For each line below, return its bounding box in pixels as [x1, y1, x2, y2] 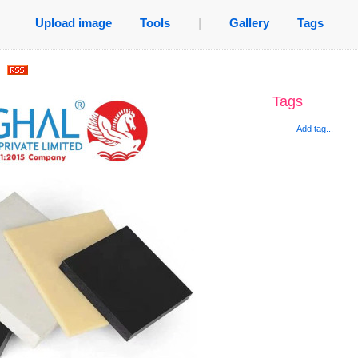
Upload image [34, 16, 112, 30]
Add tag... [296, 124, 333, 133]
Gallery [229, 16, 269, 30]
